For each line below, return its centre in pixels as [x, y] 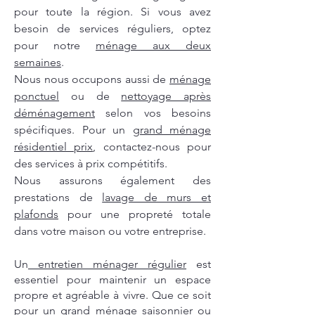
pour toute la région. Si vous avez [112, 12]
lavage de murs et [157, 198]
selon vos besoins [153, 113]
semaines [38, 63]
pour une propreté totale [135, 214]
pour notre [55, 46]
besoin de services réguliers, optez [112, 29]
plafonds [36, 214]
